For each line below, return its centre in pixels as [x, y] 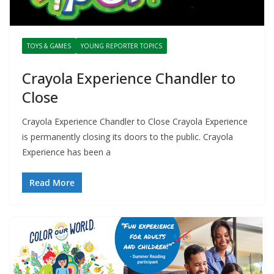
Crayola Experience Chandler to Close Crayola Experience [135, 122]
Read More [52, 183]
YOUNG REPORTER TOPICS [121, 46]
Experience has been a [66, 152]
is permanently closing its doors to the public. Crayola [128, 137]
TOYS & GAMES [49, 46]
